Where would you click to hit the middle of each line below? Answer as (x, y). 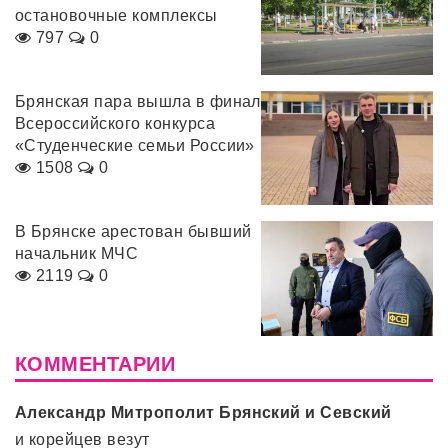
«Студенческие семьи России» (135, 145)
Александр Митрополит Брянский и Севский (203, 412)
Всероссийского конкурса (115, 123)
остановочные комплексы (116, 15)
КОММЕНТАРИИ (95, 363)
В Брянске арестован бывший (133, 232)
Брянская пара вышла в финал (138, 101)
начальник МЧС (77, 254)
